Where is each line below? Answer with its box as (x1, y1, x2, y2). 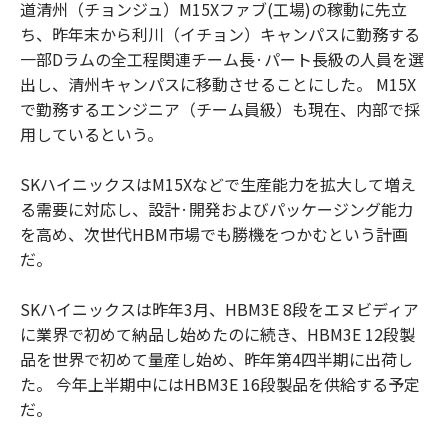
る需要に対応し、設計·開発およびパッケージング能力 (20, 196, 413, 221)
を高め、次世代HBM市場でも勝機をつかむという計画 (20, 221, 408, 246)
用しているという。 (20, 121, 163, 146)
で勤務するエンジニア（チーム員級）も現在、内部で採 (20, 96, 420, 121)
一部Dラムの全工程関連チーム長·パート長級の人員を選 (20, 46, 424, 71)
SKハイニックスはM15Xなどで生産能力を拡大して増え (20, 171, 416, 196)
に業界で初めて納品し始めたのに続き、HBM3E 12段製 (20, 321, 415, 346)
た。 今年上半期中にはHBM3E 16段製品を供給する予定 (20, 371, 420, 396)
